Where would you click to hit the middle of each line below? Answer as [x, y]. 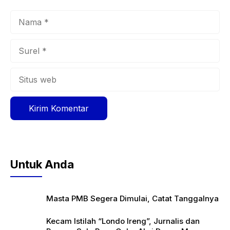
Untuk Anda [42, 165]
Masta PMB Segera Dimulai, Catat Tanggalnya [132, 199]
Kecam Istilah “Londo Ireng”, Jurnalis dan [123, 221]
